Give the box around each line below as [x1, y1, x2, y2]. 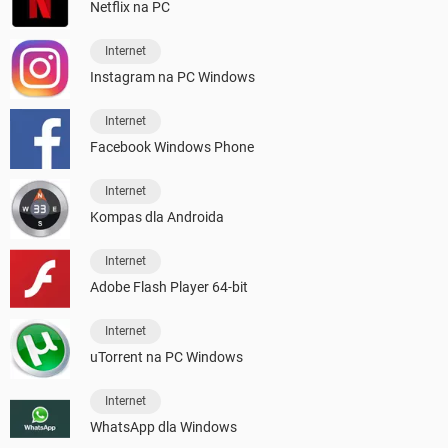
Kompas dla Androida [90, 208, 224, 225]
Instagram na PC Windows [90, 68, 255, 85]
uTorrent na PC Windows [90, 348, 243, 365]
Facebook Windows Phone [90, 138, 254, 155]
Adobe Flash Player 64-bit [90, 278, 248, 295]
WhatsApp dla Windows [90, 418, 237, 435]
